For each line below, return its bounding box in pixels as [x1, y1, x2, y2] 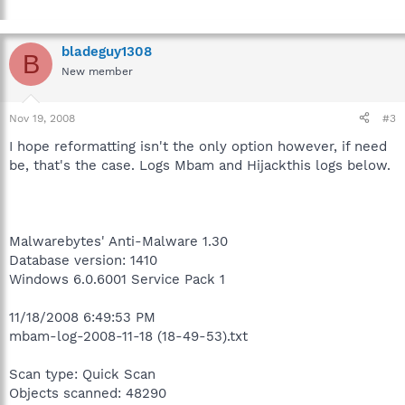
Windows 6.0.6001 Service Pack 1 [9, 270, 225, 287]
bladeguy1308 [61, 43, 152, 60]
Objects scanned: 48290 [9, 384, 166, 401]
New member [61, 65, 133, 78]
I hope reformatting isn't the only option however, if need [9, 137, 387, 155]
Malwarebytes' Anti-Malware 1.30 [9, 232, 228, 250]
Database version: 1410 [9, 251, 157, 268]
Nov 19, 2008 [9, 111, 75, 125]
